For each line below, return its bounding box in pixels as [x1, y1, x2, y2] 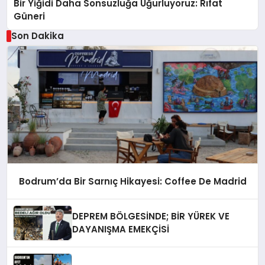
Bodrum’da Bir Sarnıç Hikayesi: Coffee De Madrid [18, 174, 247, 188]
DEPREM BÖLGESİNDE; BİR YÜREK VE [72, 210, 230, 223]
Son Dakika [11, 30, 64, 43]
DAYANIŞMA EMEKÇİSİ [72, 223, 170, 236]
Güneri [14, 10, 46, 23]
